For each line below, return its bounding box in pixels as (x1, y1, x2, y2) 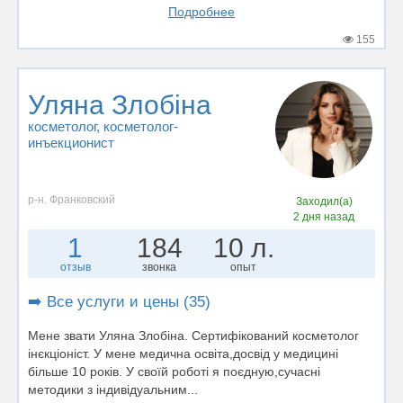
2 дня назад (293, 210, 355, 223)
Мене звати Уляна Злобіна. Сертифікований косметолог (28, 327, 359, 343)
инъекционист (28, 135, 114, 150)
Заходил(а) (295, 194, 353, 208)
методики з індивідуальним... (28, 381, 198, 397)
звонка (142, 260, 177, 273)
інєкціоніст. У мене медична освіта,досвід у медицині (28, 345, 338, 361)
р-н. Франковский (28, 193, 115, 206)
